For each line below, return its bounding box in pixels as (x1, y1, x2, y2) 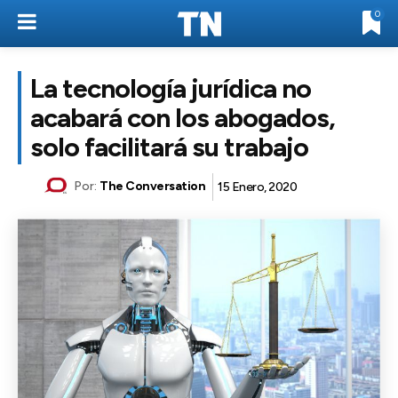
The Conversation (99, 179, 205, 195)
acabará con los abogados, (30, 101, 335, 134)
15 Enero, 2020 (218, 179, 297, 195)
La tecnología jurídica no (30, 72, 311, 105)
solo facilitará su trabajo (30, 131, 308, 163)
